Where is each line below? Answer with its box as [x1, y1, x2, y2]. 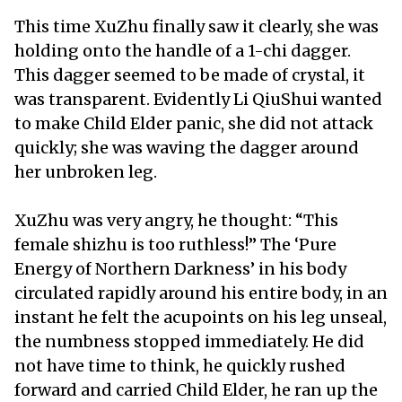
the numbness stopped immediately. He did [14, 330, 364, 352]
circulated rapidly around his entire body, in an [14, 282, 388, 303]
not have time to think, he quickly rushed [14, 354, 345, 376]
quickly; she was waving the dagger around [14, 136, 359, 158]
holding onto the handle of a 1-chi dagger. [14, 39, 351, 61]
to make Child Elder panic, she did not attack [14, 112, 373, 134]
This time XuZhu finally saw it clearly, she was [14, 15, 379, 37]
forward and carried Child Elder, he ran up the [14, 379, 378, 400]
